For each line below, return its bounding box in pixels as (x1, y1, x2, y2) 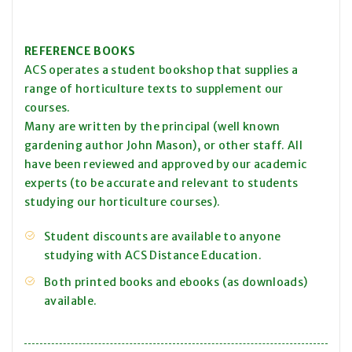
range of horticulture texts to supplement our (24, 82, 284, 97)
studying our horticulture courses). (24, 195, 221, 210)
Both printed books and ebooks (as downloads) (44, 275, 308, 290)
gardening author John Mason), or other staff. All (24, 138, 303, 153)
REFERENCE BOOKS (24, 44, 136, 59)
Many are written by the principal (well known (24, 119, 280, 134)
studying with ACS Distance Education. (44, 248, 262, 263)
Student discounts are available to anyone (44, 229, 281, 244)
